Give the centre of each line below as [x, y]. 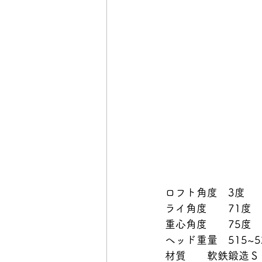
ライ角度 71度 [208, 208]
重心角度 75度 [208, 224]
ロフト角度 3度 [205, 192]
